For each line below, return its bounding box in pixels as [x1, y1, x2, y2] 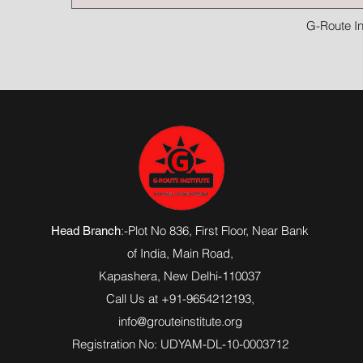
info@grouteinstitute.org [117, 314, 242, 330]
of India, [126, 246, 173, 262]
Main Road [172, 246, 230, 262]
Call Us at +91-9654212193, [105, 291, 254, 307]
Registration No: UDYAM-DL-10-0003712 [71, 336, 288, 352]
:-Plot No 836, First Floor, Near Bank [121, 223, 310, 239]
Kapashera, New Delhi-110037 [99, 268, 262, 284]
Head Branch [51, 224, 122, 238]
